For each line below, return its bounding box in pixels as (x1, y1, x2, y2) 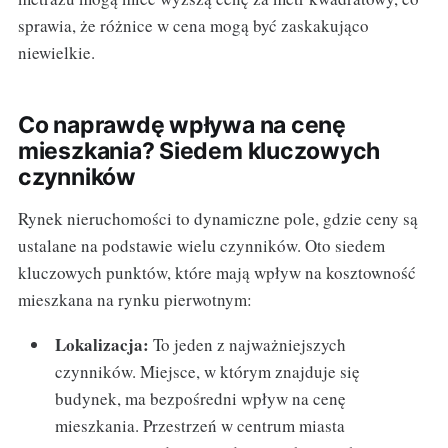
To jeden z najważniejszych (149, 333, 347, 357)
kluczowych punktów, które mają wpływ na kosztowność (17, 261, 416, 285)
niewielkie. (17, 41, 95, 65)
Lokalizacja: (55, 332, 150, 358)
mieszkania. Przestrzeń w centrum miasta (55, 414, 346, 438)
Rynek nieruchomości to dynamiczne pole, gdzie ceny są (17, 207, 418, 231)
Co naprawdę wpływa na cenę (17, 111, 346, 140)
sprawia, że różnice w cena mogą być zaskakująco (17, 14, 369, 38)
